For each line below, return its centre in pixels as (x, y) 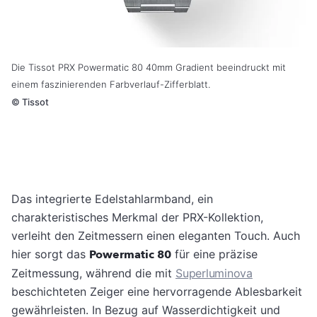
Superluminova (214, 273)
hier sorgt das (50, 254)
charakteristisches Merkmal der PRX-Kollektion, (137, 217)
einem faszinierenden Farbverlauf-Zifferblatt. (111, 84)
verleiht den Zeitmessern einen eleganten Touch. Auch (156, 235)
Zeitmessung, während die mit (93, 273)
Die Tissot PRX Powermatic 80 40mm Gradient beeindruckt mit (149, 67)
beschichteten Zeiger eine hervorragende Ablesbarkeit (157, 291)
